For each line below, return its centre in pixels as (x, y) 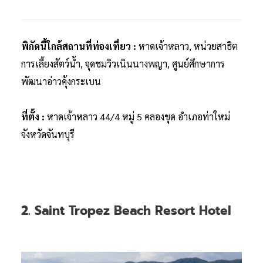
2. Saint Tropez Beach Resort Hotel (126, 211)
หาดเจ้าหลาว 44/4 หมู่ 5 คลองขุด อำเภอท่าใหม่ (139, 117)
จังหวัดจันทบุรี (48, 134)
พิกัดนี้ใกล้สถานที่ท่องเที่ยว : (80, 46)
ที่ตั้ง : (34, 117)
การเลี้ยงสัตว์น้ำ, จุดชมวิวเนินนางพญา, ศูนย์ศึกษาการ (123, 64)
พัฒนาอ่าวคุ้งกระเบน (61, 82)
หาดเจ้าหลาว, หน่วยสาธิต (188, 46)
